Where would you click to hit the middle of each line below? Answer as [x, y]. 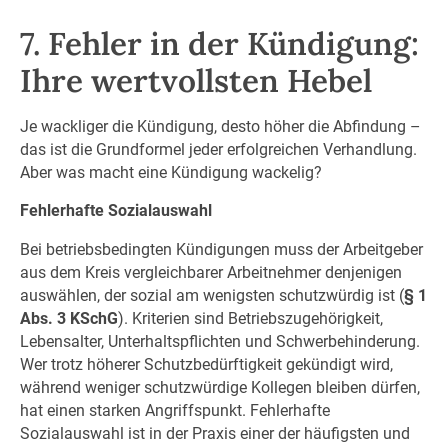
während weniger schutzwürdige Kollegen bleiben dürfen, [219, 387]
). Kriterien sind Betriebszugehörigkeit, [250, 318]
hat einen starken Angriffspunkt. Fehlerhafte [174, 410]
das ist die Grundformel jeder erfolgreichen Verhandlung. [218, 149]
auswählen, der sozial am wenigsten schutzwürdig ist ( [211, 295]
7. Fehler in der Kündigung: [219, 43]
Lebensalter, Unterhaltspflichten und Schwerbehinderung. [219, 341]
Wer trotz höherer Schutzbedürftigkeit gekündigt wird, [206, 364]
